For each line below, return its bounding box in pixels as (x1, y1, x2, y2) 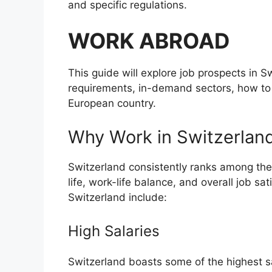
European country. (68, 97, 156, 110)
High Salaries (68, 222, 160, 240)
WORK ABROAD (68, 28, 229, 54)
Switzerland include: (68, 191, 167, 203)
